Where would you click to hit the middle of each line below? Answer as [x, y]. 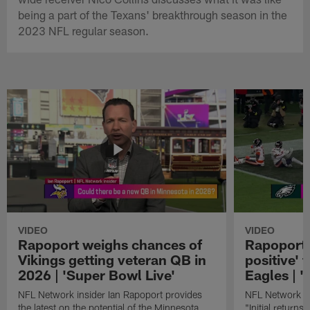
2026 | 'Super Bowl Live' [97, 274]
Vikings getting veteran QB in [112, 259]
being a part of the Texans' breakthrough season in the [153, 14]
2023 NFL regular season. [84, 30]
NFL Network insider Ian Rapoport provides [110, 294]
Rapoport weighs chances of [110, 244]
